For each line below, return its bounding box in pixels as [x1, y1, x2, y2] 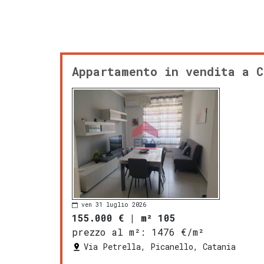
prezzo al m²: [72, 225, 146, 238]
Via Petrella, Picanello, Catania [84, 240, 236, 252]
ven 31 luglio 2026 [81, 201, 146, 209]
